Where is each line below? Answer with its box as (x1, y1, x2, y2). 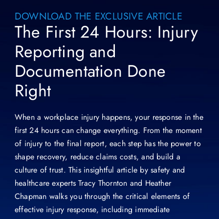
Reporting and (14, 40, 116, 64)
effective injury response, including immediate (14, 204, 170, 216)
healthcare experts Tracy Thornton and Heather (14, 177, 172, 189)
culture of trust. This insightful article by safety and (14, 164, 185, 176)
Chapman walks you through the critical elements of (14, 191, 190, 202)
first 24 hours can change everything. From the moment (14, 125, 202, 136)
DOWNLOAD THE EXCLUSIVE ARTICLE (14, 9, 182, 24)
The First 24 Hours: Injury (14, 20, 198, 44)
